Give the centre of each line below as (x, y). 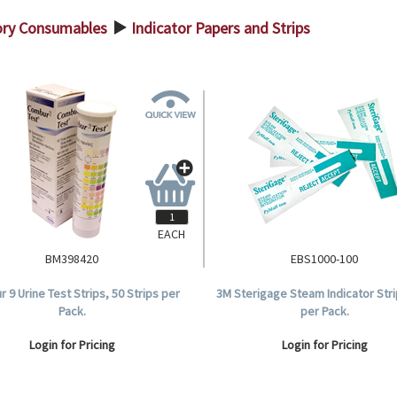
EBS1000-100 (325, 259)
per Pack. (324, 311)
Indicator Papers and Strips (221, 28)
